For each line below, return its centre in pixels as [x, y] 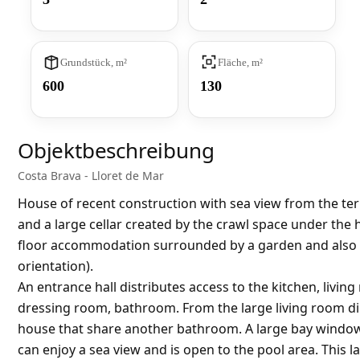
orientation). [55, 266]
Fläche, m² [241, 62]
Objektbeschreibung [116, 151]
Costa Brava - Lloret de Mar [91, 176]
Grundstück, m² [94, 62]
